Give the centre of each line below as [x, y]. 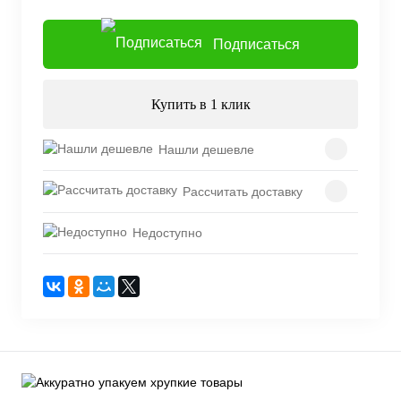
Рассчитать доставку [243, 191]
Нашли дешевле [206, 149]
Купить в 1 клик [200, 104]
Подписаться [256, 44]
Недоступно [167, 233]
